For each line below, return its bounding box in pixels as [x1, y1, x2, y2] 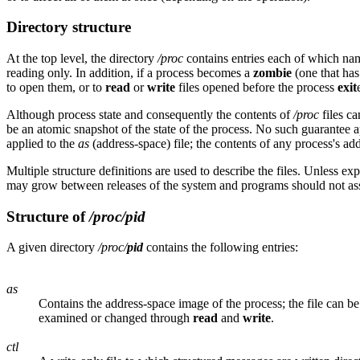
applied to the [6, 136, 78, 150]
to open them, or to [6, 80, 105, 94]
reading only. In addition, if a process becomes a [6, 65, 253, 80]
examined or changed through [39, 311, 193, 325]
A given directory [6, 240, 98, 255]
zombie [253, 65, 292, 80]
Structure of [6, 207, 89, 225]
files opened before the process [175, 80, 337, 94]
